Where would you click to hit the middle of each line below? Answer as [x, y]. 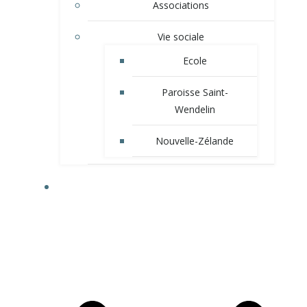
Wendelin [195, 110]
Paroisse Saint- [195, 93]
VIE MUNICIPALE [167, 187]
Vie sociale [181, 37]
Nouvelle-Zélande [195, 141]
